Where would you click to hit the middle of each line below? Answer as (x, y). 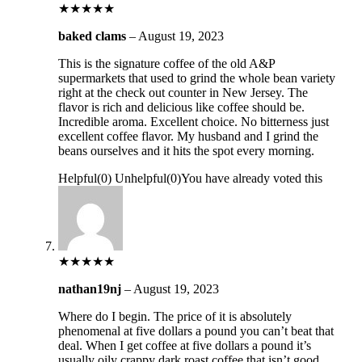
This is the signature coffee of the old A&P (166, 63)
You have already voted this (251, 178)
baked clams (93, 36)
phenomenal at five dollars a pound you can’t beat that (196, 330)
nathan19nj (91, 288)
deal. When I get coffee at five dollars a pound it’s (184, 345)
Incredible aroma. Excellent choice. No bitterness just (193, 121)
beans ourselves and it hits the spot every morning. (186, 150)
